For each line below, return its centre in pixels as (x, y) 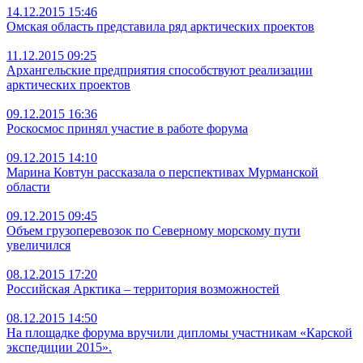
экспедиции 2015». (59, 347)
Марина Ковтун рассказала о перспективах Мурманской (162, 172)
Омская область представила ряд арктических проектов (160, 26)
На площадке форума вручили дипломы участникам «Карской (179, 332)
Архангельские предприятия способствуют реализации (160, 70)
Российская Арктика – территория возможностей (143, 288)
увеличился (38, 245)
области (28, 186)
